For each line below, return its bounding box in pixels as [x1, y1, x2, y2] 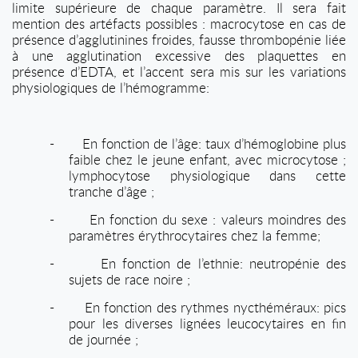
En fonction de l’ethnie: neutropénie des [100, 254, 346, 272]
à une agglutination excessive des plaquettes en [12, 46, 346, 65]
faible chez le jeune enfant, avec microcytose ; [69, 150, 346, 169]
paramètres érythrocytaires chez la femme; [69, 226, 320, 245]
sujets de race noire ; [69, 270, 190, 288]
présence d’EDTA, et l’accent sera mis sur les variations [12, 62, 346, 81]
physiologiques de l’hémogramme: [12, 78, 209, 97]
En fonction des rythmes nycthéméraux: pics [84, 298, 347, 316]
